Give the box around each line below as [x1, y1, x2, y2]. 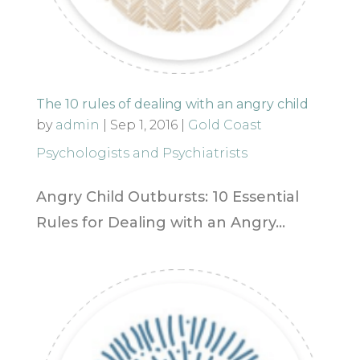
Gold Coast [187, 117, 262, 133]
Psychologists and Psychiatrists [35, 145, 247, 161]
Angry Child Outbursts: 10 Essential [35, 187, 299, 206]
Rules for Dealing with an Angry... [35, 213, 285, 231]
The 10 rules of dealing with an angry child [35, 96, 309, 112]
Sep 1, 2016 [109, 117, 178, 133]
